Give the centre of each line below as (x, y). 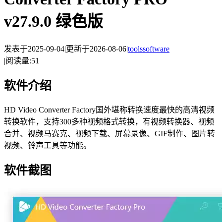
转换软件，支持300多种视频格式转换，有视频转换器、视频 (109, 121)
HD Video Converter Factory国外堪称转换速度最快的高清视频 (109, 110)
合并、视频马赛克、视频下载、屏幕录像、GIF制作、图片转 (110, 133)
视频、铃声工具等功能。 (48, 145)
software (156, 49)
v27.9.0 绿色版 (54, 22)
